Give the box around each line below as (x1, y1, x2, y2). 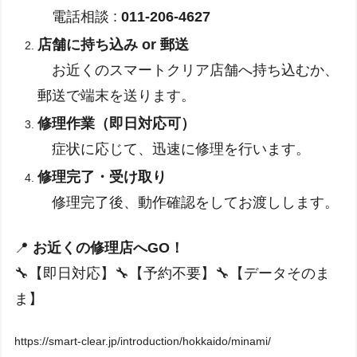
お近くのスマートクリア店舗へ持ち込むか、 (37, 62, 339, 79)
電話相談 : (37, 9, 122, 25)
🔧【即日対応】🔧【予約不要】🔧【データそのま (14, 265, 331, 282)
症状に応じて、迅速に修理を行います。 (37, 141, 311, 158)
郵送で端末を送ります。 (37, 88, 196, 104)
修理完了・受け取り (37, 168, 167, 185)
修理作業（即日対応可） (37, 116, 196, 132)
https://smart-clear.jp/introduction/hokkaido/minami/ (14, 335, 272, 348)
